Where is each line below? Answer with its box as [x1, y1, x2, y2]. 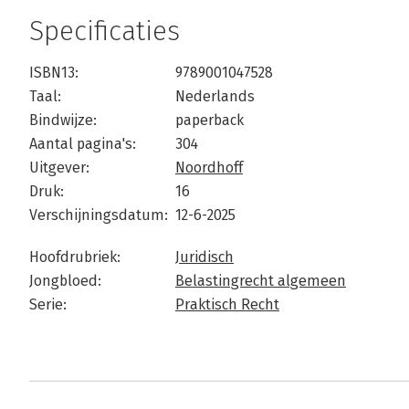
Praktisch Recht [175, 296, 279, 314]
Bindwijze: [29, 111, 97, 130]
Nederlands [175, 88, 255, 106]
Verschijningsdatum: [29, 206, 168, 225]
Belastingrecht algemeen [175, 272, 346, 290]
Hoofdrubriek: [29, 248, 121, 267]
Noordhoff [175, 159, 243, 177]
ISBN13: [29, 64, 79, 82]
